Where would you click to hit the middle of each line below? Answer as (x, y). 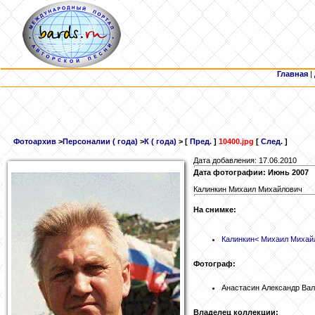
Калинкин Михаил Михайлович (248, 189)
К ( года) (160, 142)
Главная (292, 74)
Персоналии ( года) (100, 142)
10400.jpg (236, 142)
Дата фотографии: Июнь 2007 (251, 173)
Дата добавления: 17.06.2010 (245, 161)
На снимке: (215, 210)
